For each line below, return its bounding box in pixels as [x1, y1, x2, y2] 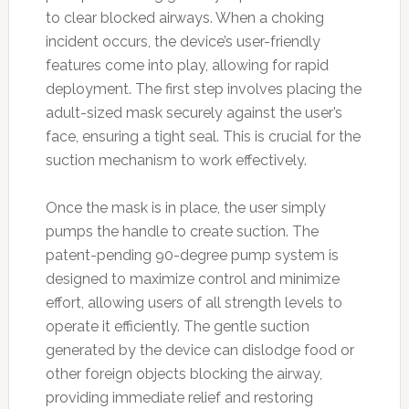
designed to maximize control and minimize [45, 269, 340, 288]
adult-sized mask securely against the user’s [45, 103, 342, 121]
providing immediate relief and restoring [45, 388, 313, 406]
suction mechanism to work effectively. [45, 151, 307, 169]
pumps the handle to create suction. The [45, 222, 319, 240]
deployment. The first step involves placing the [45, 79, 362, 98]
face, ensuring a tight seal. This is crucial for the [45, 127, 361, 145]
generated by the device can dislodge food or [45, 341, 354, 359]
